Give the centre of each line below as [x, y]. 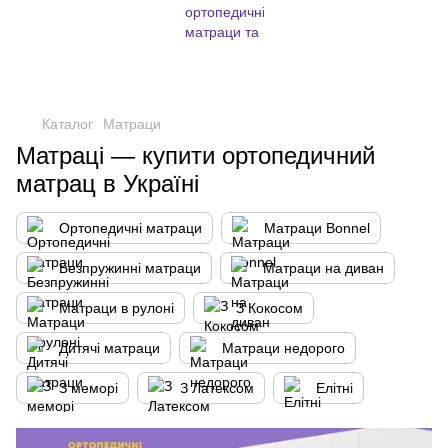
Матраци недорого [283, 348]
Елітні [334, 388]
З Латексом [217, 388]
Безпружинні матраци [130, 268]
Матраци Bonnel [317, 228]
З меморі [88, 388]
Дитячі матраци [109, 348]
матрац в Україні [107, 183]
